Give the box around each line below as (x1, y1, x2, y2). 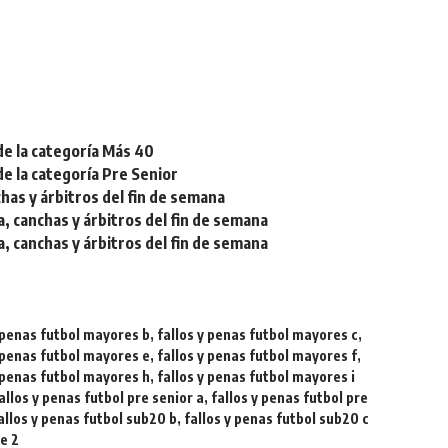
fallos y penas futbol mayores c (157, 326, 359, 343)
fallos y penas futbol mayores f (157, 347, 358, 364)
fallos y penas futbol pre (211, 389, 369, 406)
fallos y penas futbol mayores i (157, 368, 356, 385)
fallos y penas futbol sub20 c (184, 410, 370, 427)
